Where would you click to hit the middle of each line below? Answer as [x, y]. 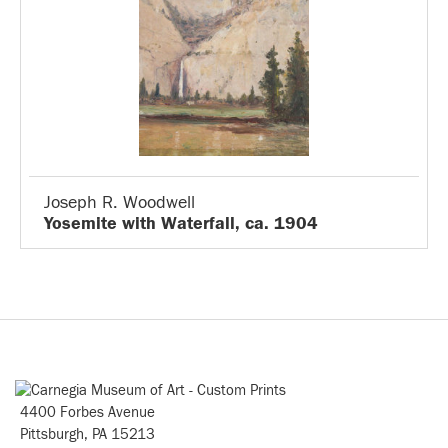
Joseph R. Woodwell [119, 202]
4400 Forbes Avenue [87, 412]
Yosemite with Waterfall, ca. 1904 [181, 223]
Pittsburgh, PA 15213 [87, 434]
